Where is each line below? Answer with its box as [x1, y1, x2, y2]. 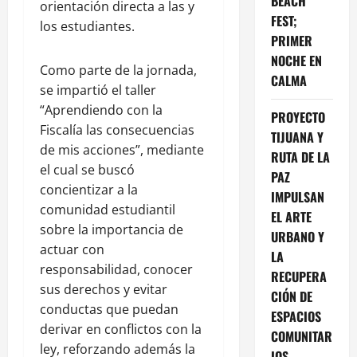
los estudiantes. [40, 17, 135, 35]
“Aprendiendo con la [40, 100, 163, 119]
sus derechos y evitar [40, 280, 167, 298]
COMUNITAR [270, 326, 332, 346]
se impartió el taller [40, 80, 156, 99]
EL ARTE [270, 206, 312, 226]
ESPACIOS [270, 306, 321, 326]
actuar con [40, 240, 104, 258]
